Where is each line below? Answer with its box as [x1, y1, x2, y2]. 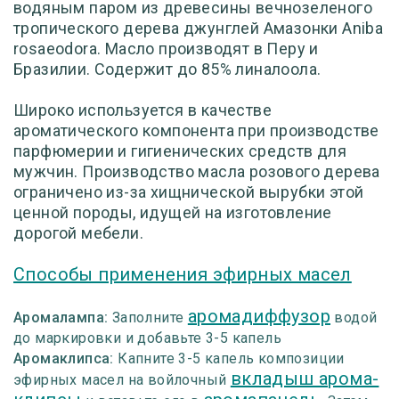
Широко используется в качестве [13, 101, 272, 119]
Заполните [111, 309, 188, 326]
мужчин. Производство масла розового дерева [13, 162, 380, 181]
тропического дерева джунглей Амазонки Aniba [13, 19, 384, 37]
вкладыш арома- [230, 368, 379, 389]
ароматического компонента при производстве [13, 121, 379, 140]
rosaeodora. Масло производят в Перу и [13, 39, 319, 58]
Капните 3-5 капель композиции [118, 350, 345, 367]
